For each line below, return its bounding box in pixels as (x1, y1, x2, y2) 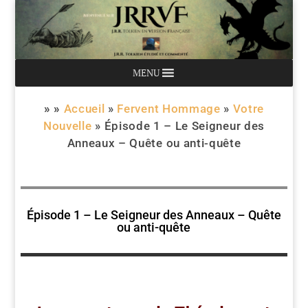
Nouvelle (43, 118, 92, 133)
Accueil (63, 101, 105, 115)
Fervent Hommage (117, 101, 221, 115)
